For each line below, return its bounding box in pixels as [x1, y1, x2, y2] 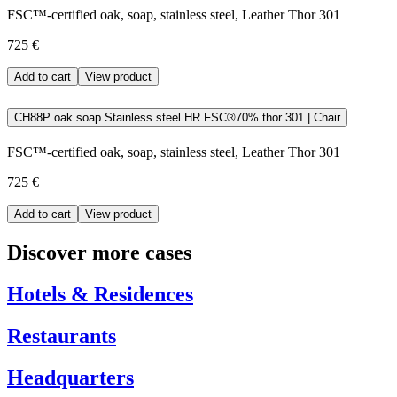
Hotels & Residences [7, 283, 193, 307]
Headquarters [7, 365, 134, 389]
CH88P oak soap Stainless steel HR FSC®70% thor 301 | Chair [307, 111, 340, 125]
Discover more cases [7, 241, 191, 265]
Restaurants [7, 324, 116, 348]
